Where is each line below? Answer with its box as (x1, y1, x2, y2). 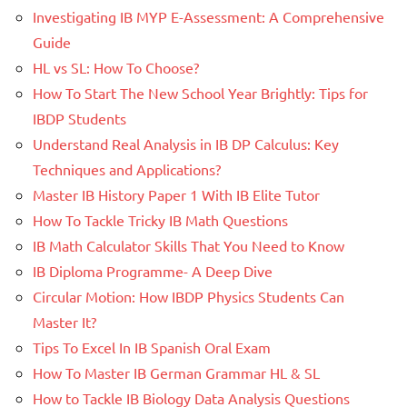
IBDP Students (33, 109, 126, 128)
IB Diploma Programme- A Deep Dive (33, 262, 273, 281)
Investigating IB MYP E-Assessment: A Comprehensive (33, 7, 384, 26)
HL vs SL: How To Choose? (33, 58, 199, 77)
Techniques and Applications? (33, 160, 221, 179)
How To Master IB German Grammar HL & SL (33, 363, 320, 382)
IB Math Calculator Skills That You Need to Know (33, 236, 344, 255)
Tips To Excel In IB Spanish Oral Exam (33, 338, 271, 357)
